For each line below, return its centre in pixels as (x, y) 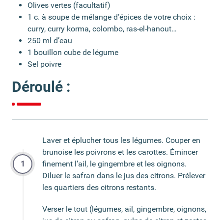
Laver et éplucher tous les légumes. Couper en (121, 140)
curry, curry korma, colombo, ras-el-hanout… (102, 28)
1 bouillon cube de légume (73, 52)
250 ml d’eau (50, 40)
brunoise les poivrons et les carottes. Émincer (120, 152)
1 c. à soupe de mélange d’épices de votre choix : (111, 17)
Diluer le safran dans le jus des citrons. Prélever (124, 175)
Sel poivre (44, 64)
